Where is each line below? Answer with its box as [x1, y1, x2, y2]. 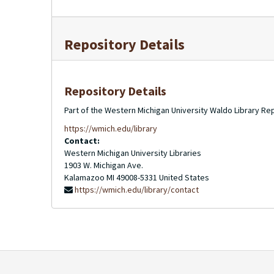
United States [159, 172, 209, 183]
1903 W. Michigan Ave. [64, 160, 143, 171]
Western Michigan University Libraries [64, 147, 201, 158]
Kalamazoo [64, 172, 105, 183]
